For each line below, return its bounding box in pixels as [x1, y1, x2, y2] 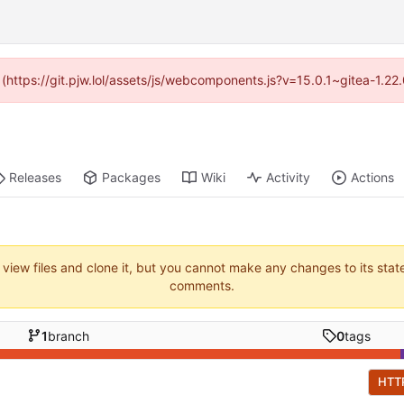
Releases [9, 170, 62, 186]
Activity [266, 170, 311, 186]
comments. [170, 278, 234, 294]
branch [47, 327, 89, 344]
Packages [102, 170, 161, 186]
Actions [351, 170, 395, 186]
